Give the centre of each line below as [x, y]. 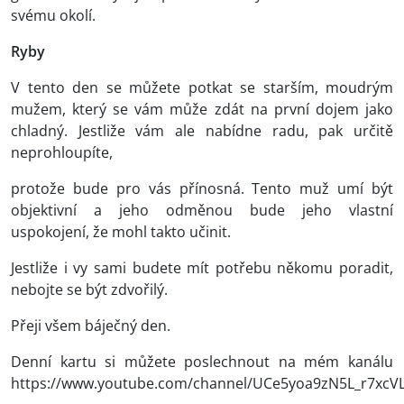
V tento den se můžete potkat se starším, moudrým [202, 88]
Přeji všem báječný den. [91, 326]
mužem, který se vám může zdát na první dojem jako [202, 110]
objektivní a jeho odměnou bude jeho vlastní [202, 211]
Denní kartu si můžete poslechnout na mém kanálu [202, 362]
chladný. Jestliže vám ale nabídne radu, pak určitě [202, 131]
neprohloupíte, [62, 153]
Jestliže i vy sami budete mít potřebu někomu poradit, [202, 268]
